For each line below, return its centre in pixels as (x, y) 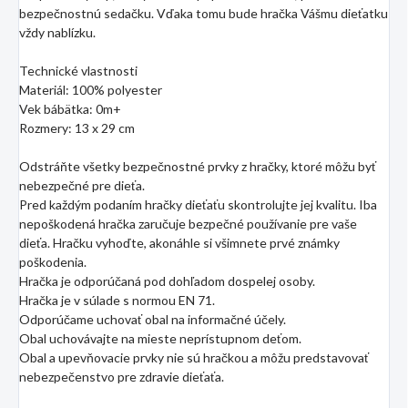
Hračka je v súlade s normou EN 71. (117, 300)
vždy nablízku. (57, 32)
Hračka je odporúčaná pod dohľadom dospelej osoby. (167, 280)
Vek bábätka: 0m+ (70, 108)
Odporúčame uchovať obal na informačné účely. (153, 319)
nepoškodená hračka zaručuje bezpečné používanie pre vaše (188, 223)
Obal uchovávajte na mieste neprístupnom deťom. (160, 338)
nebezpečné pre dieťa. (82, 185)
